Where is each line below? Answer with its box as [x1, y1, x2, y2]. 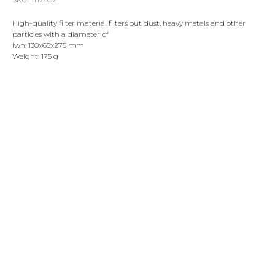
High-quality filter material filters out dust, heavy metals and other [12, 18, 246, 28]
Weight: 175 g [12, 52, 58, 61]
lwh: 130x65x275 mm [12, 41, 84, 50]
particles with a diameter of [12, 29, 109, 39]
